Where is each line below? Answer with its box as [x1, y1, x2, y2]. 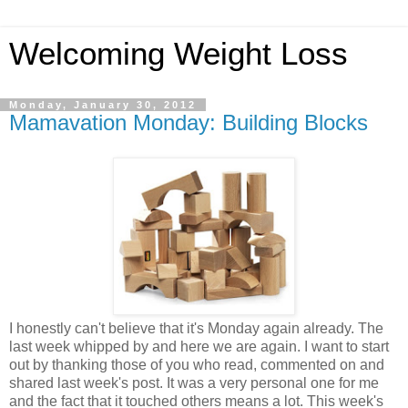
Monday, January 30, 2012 [9, 99, 197, 110]
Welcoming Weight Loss [9, 36, 348, 71]
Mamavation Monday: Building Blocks [9, 110, 368, 135]
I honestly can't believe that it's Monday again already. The [9, 320, 383, 336]
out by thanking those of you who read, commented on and [9, 356, 384, 372]
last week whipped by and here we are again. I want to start [9, 338, 389, 354]
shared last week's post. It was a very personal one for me [9, 374, 379, 391]
